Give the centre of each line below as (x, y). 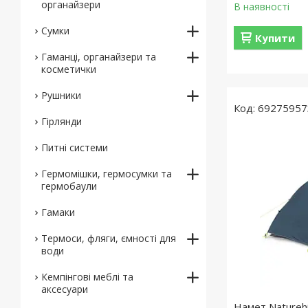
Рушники (61, 95)
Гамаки (58, 212)
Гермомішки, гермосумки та (107, 174)
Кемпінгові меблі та (87, 277)
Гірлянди (62, 121)
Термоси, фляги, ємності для (109, 238)
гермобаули (69, 186)
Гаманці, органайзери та (99, 57)
